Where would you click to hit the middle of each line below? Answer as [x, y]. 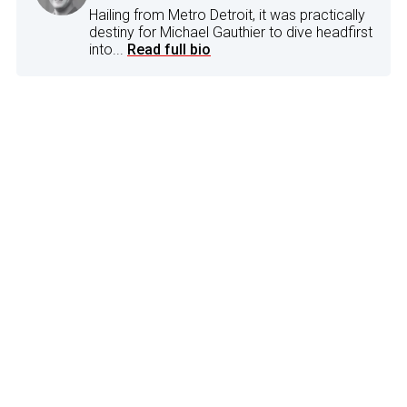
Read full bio [169, 49]
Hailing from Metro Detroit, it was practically [227, 15]
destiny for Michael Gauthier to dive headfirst [231, 32]
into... [108, 49]
